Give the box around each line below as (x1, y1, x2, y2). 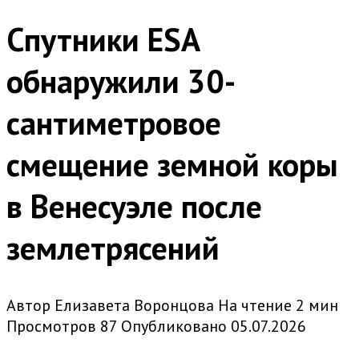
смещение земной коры (6, 143, 338, 186)
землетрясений (6, 227, 220, 269)
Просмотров (6, 316, 96, 337)
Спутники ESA (6, 18, 199, 61)
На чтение (218, 295, 292, 317)
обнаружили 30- (6, 60, 236, 103)
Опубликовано (121, 316, 227, 337)
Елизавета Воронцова (54, 295, 214, 317)
